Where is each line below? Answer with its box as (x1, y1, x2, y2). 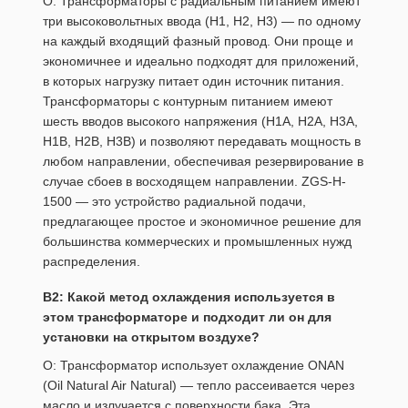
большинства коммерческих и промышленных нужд (43, 234, 352, 250)
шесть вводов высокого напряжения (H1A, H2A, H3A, (43, 114, 358, 129)
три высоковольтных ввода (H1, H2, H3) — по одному (43, 14, 361, 29)
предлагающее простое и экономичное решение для (43, 214, 362, 229)
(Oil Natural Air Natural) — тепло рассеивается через (43, 377, 354, 393)
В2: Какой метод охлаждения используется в (43, 290, 335, 305)
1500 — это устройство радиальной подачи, (43, 194, 306, 209)
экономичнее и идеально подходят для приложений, (43, 54, 359, 69)
